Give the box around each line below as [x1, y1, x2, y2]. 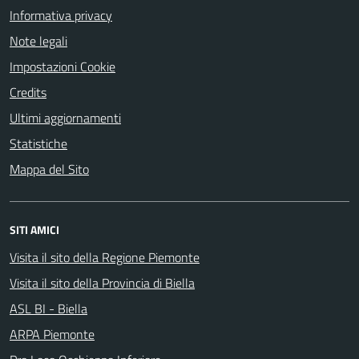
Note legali [10, 31, 67, 50]
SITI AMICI [10, 221, 59, 238]
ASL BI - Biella [10, 299, 87, 318]
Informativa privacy [10, 6, 112, 25]
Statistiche [10, 134, 67, 153]
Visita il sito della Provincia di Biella [10, 273, 195, 292]
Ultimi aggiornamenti [10, 108, 121, 127]
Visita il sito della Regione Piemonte [10, 248, 200, 267]
